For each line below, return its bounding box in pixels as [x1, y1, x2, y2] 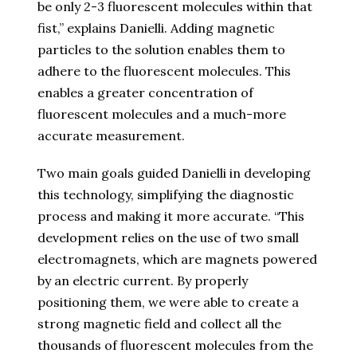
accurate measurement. [37, 127, 185, 144]
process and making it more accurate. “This [37, 208, 304, 225]
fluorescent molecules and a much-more [37, 106, 286, 123]
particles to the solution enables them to [37, 41, 285, 58]
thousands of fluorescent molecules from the [37, 337, 313, 354]
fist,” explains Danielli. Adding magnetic [37, 20, 275, 37]
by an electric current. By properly [37, 273, 248, 289]
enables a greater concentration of [37, 84, 253, 101]
